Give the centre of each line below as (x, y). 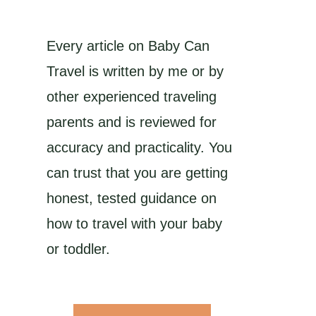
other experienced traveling (132, 97)
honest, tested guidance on (132, 199)
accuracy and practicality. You (139, 148)
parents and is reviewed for (132, 122)
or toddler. (78, 249)
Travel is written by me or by (135, 72)
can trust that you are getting (137, 173)
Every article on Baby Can (128, 46)
